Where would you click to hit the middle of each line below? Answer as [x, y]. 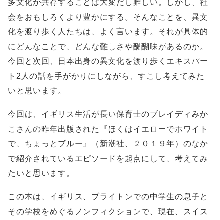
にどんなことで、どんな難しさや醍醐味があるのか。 [108, 46]
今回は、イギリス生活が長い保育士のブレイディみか [108, 114]
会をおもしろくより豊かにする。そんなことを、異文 [108, 17]
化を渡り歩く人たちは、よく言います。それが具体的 [108, 32]
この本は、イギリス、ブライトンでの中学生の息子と [108, 197]
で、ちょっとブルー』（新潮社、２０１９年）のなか [108, 144]
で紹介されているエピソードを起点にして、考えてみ [108, 158]
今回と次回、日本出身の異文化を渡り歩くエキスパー [108, 61]
